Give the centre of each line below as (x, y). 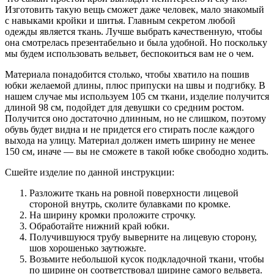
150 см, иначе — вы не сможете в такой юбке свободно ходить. (137, 151)
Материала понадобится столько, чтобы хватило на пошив (127, 74)
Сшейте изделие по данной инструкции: (90, 172)
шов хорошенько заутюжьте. (88, 248)
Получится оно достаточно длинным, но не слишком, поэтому (135, 118)
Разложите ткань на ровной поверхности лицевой (134, 193)
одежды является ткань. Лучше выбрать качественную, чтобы (134, 31)
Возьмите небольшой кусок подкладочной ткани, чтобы (147, 259)
